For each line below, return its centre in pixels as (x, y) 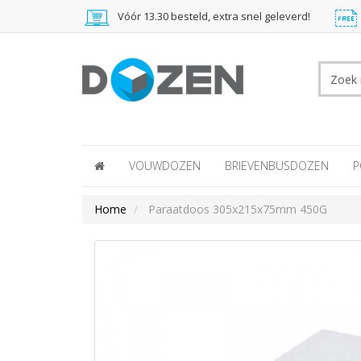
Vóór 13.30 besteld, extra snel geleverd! (213, 16)
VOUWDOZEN (165, 166)
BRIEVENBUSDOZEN (277, 166)
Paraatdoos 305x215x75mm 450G (238, 209)
